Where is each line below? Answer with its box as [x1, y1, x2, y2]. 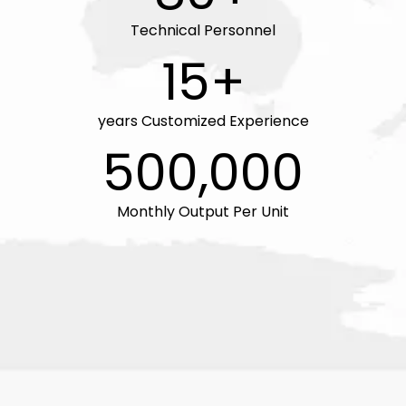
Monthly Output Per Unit [117, 200, 289, 222]
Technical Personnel [130, 19, 275, 41]
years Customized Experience [97, 110, 309, 131]
